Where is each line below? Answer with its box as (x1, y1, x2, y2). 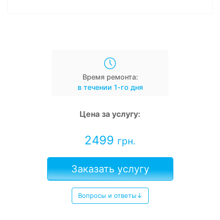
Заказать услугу (71, 163, 149, 175)
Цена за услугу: (80, 109, 140, 119)
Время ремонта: (82, 72, 138, 81)
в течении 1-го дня (77, 82, 143, 91)
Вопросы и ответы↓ (78, 191, 142, 199)
